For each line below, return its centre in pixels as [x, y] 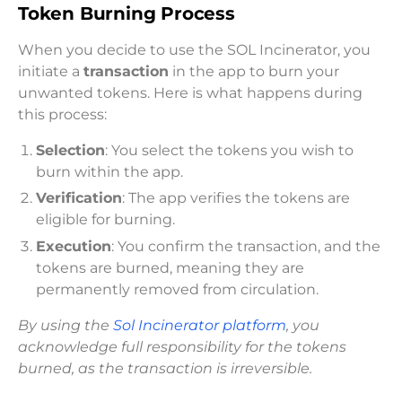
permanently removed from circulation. [177, 289]
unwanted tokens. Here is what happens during [190, 92]
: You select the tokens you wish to [229, 150]
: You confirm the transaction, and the [246, 246]
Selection [70, 150]
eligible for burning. [105, 220]
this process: [62, 114]
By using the [66, 325]
